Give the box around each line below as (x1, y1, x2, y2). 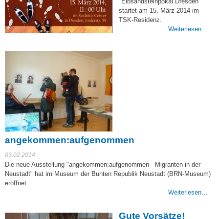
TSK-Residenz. (119, 16, 162, 24)
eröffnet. (5, 179, 28, 187)
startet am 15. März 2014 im (119, 7, 199, 15)
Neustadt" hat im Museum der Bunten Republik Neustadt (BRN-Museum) (5, 170, 211, 178)
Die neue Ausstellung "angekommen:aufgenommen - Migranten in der (5, 161, 200, 169)
